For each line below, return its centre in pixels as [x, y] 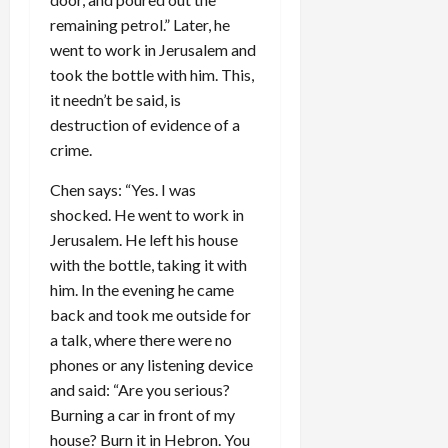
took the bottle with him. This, [152, 74]
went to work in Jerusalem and [153, 49]
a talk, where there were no [141, 339]
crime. [71, 149]
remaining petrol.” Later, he [140, 24]
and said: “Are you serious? [140, 389]
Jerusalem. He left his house [144, 239]
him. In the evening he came [142, 289]
